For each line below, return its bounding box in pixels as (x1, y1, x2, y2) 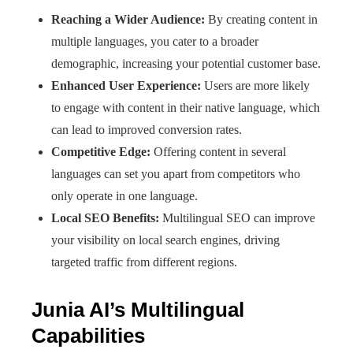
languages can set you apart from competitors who (51, 167, 300, 180)
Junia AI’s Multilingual (32, 298, 244, 321)
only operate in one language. (51, 189, 198, 203)
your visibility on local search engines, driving (51, 233, 280, 247)
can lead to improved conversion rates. (51, 123, 242, 136)
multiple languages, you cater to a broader (51, 35, 258, 48)
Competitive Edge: (51, 145, 150, 158)
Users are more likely (201, 79, 310, 92)
